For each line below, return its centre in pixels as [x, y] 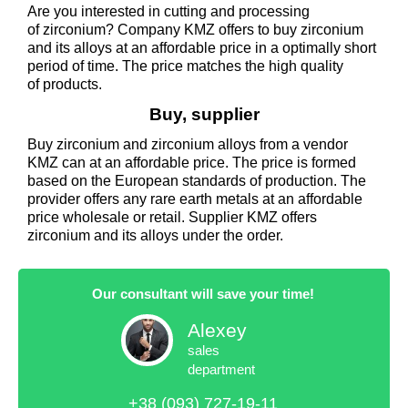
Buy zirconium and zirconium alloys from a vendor [188, 144]
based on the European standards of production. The [197, 181]
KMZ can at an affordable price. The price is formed [192, 163]
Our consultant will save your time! [203, 294]
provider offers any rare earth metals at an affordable [195, 199]
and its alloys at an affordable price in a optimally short [202, 48]
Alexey [217, 330]
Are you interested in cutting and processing [168, 11]
